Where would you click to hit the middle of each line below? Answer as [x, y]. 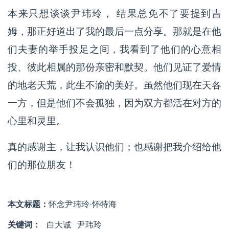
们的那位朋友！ [42, 165]
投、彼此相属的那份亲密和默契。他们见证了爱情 [114, 67]
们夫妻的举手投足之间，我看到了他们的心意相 [114, 49]
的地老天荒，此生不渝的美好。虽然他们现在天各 [114, 85]
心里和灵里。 [37, 121]
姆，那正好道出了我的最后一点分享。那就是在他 [114, 31]
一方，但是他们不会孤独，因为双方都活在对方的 [114, 103]
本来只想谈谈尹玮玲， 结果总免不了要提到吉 [114, 14]
